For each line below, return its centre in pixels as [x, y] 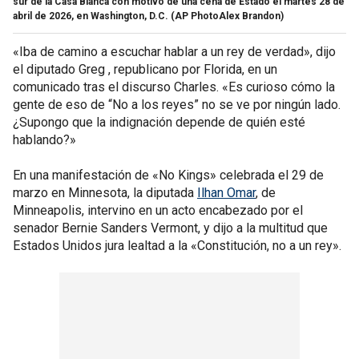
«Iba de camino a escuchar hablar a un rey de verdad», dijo [174, 51]
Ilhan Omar [226, 192]
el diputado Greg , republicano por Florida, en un [145, 69]
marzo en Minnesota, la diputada [105, 192]
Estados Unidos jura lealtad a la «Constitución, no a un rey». [177, 245]
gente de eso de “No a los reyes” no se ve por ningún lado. [177, 104]
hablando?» [44, 139]
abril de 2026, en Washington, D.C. [91, 16]
